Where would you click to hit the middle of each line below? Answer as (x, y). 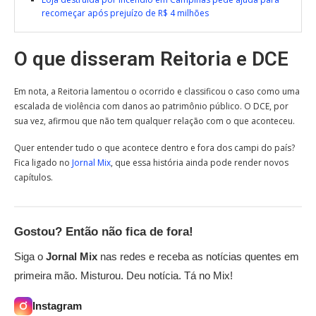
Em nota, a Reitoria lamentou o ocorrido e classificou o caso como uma (157, 92)
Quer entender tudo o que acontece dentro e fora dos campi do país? (154, 148)
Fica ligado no (43, 163)
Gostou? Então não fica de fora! (104, 232)
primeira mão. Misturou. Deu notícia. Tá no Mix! (123, 276)
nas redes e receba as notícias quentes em (198, 257)
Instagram (57, 306)
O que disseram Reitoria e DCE (151, 59)
